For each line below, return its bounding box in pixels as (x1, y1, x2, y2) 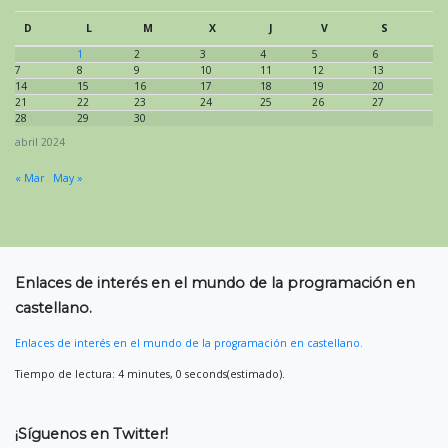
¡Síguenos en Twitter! (15, 424, 168, 443)
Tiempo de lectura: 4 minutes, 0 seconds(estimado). (15, 366, 285, 381)
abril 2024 (15, 135, 65, 150)
